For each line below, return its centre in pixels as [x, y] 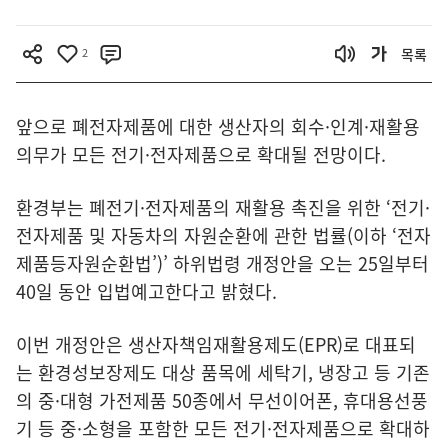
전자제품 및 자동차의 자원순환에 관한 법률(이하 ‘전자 [223, 235]
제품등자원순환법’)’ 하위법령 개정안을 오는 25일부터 [222, 263]
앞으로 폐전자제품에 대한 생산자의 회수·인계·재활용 [218, 126]
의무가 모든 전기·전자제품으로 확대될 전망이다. [203, 154]
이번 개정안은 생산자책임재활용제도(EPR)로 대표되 [216, 344]
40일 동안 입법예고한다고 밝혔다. [149, 291]
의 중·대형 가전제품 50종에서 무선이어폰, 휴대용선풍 [222, 400]
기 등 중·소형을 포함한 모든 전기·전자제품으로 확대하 [223, 428]
